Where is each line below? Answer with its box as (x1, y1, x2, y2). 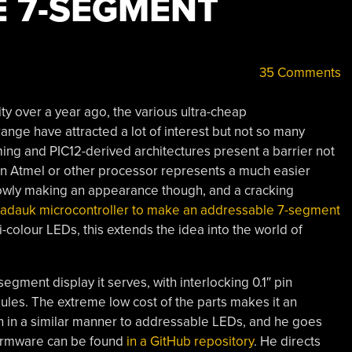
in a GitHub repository (126, 333, 254, 350)
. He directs (253, 333, 321, 350)
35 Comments (255, 64, 341, 81)
